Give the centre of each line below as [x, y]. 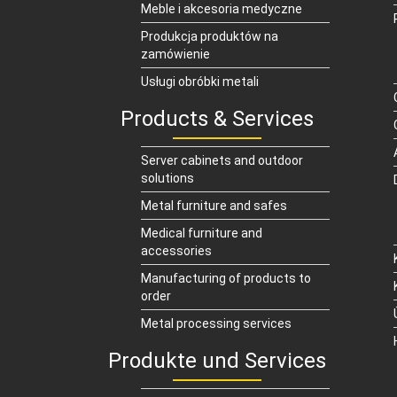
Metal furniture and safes [214, 205]
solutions [167, 178]
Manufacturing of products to [226, 278]
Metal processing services [216, 323]
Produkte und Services [217, 360]
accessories [176, 250]
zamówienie [175, 54]
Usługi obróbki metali [200, 81]
